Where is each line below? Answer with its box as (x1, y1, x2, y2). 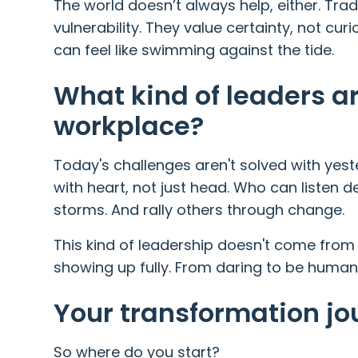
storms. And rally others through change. (54, 199, 345, 220)
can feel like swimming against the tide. (54, 39, 335, 60)
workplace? (54, 107, 205, 144)
